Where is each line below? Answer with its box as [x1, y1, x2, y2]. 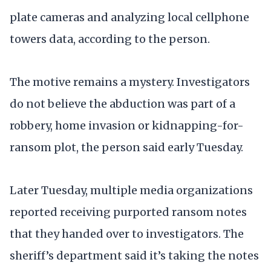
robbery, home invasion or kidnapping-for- [10, 119, 244, 133]
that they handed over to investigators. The [10, 227, 244, 241]
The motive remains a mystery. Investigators [10, 75, 250, 90]
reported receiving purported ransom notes [10, 205, 247, 220]
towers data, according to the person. [10, 31, 210, 46]
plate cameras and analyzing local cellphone [10, 10, 249, 24]
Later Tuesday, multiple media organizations [10, 183, 253, 198]
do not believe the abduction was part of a [10, 97, 235, 111]
